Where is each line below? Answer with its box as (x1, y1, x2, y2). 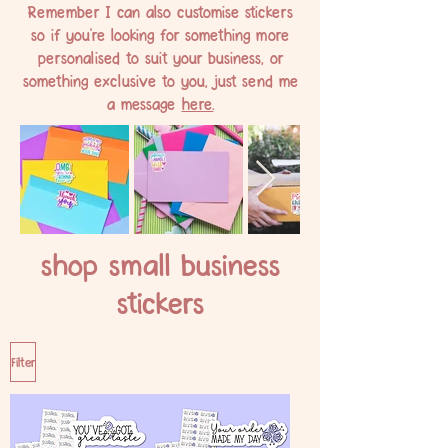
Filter (11, 353, 35, 370)
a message (106, 93, 182, 113)
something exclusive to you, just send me (22, 70, 298, 90)
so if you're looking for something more (31, 24, 289, 44)
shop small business (40, 244, 280, 282)
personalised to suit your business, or (37, 47, 283, 67)
